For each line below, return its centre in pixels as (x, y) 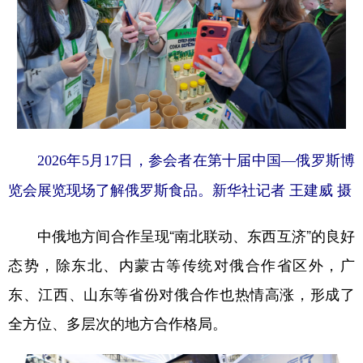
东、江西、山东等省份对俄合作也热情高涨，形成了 (181, 294)
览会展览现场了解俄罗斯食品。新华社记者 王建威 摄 (180, 190)
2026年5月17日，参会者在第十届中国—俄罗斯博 (196, 160)
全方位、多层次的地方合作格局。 (117, 323)
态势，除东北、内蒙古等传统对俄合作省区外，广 (181, 265)
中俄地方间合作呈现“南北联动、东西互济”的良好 (181, 235)
